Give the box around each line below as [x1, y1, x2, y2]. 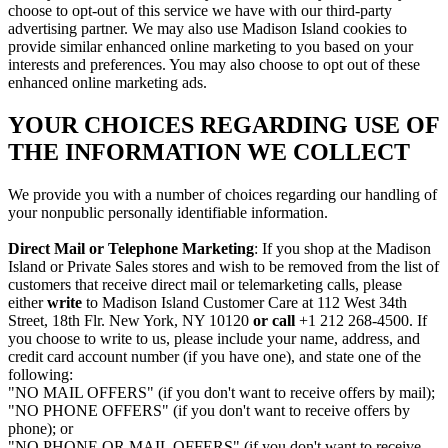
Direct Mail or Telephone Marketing [8, 239, 254, 257]
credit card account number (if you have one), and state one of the [8, 347, 421, 365]
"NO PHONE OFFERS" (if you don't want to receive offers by [8, 401, 410, 419]
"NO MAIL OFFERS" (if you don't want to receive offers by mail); [8, 383, 435, 401]
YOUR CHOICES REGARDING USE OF [8, 111, 439, 138]
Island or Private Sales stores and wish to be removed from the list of [8, 257, 439, 275]
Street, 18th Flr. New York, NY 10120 [8, 311, 253, 329]
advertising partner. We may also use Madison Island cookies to [8, 19, 407, 37]
